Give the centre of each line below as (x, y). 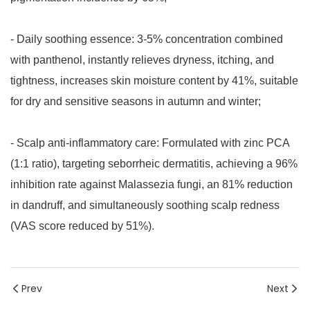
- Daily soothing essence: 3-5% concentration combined (147, 39)
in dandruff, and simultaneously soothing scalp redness (145, 206)
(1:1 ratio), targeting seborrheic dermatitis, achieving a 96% (154, 164)
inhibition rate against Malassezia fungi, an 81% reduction (152, 185)
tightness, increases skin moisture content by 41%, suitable (154, 81)
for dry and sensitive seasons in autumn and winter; (136, 102)
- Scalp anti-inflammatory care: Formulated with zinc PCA (150, 143)
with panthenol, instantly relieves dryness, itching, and (142, 60)
